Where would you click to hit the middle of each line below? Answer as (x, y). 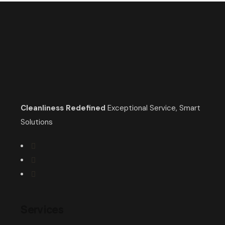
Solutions (37, 122)
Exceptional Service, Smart (153, 108)
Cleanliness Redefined (63, 108)
